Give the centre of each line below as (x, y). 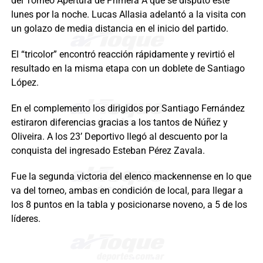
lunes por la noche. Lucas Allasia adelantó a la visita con (128, 14)
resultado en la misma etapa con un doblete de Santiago (128, 68)
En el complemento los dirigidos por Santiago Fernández (128, 108)
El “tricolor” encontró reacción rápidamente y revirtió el (123, 54)
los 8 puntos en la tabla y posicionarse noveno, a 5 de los (129, 204)
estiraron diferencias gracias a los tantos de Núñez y (119, 122)
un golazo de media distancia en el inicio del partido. (119, 28)
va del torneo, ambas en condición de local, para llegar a (127, 190)
